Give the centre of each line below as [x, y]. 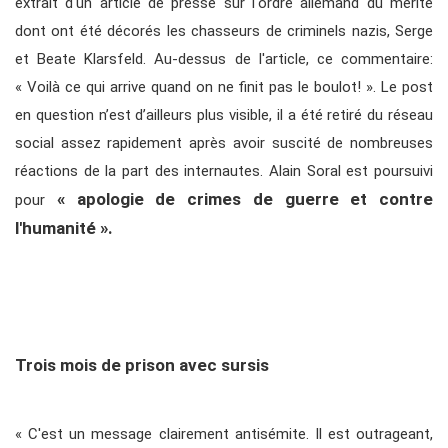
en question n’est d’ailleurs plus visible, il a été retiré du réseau [224, 115]
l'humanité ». [64, 228]
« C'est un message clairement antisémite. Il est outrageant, [224, 434]
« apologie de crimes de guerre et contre [244, 199]
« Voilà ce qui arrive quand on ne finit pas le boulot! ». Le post [224, 87]
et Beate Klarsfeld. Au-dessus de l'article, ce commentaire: [224, 59]
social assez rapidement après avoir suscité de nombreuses [224, 143]
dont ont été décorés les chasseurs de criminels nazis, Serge [224, 31]
